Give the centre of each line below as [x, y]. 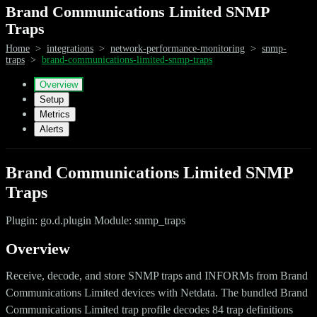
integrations [70, 48]
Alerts [52, 129]
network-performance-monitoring [178, 48]
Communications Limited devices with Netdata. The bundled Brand [157, 292]
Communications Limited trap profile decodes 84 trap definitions [149, 309]
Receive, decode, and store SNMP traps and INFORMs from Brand [157, 275]
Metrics [55, 114]
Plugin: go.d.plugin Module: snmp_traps [96, 220]
